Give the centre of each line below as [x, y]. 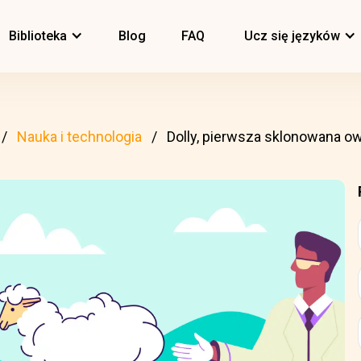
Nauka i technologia [79, 137]
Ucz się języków [292, 36]
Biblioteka [38, 36]
